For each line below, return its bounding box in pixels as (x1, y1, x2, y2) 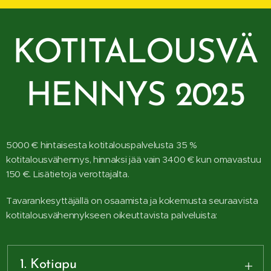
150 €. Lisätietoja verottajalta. (6, 168, 129, 180)
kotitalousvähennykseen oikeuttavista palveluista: (6, 209, 218, 221)
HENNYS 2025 (26, 80, 245, 114)
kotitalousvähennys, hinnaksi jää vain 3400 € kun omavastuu (6, 154, 261, 165)
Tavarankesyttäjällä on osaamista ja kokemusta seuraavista (6, 195, 258, 206)
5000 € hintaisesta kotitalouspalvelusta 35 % (6, 139, 197, 151)
